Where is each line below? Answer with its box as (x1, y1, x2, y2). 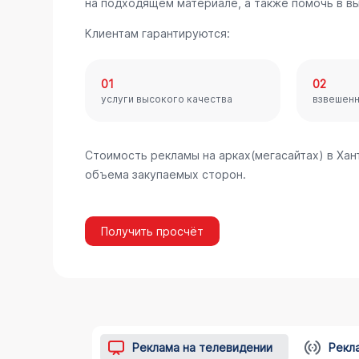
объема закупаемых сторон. (84, 167, 246, 181)
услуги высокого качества (100, 93, 232, 105)
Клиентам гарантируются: (84, 26, 230, 40)
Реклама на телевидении (131, 341, 272, 354)
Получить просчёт (100, 224, 204, 238)
